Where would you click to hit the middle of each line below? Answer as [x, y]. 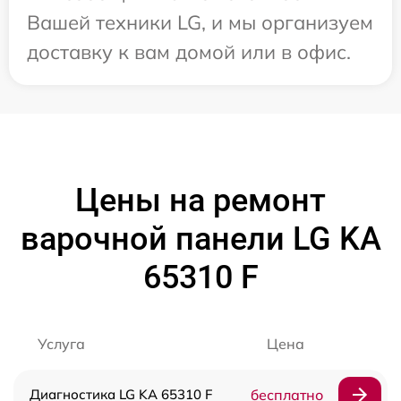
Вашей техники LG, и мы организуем [200, 23]
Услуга [61, 344]
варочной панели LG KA [200, 239]
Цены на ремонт [200, 201]
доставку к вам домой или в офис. [189, 52]
